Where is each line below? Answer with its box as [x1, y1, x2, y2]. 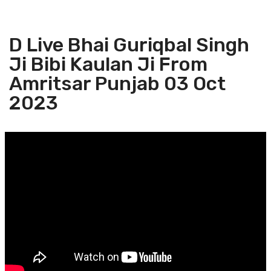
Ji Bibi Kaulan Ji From [9, 53, 207, 76]
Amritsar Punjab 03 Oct [9, 72, 226, 95]
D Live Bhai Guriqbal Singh [9, 33, 249, 56]
